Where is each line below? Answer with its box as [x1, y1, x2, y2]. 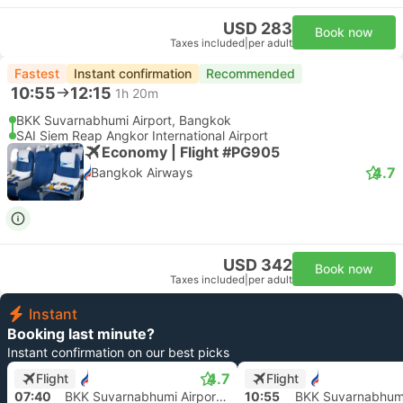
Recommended [206, 66, 295, 81]
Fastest [14, 66, 59, 81]
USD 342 [223, 255, 292, 274]
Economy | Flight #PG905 [102, 142, 280, 161]
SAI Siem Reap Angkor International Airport [16, 128, 268, 143]
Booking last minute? [7, 325, 155, 343]
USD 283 [223, 19, 292, 38]
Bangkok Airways [91, 165, 193, 180]
